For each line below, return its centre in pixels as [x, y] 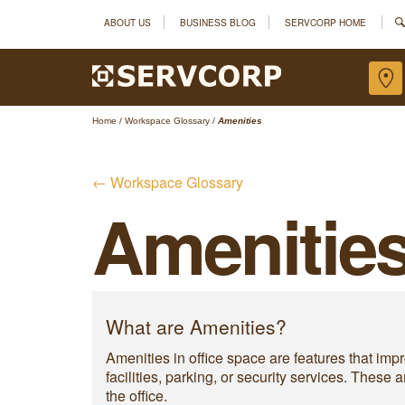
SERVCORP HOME [325, 22]
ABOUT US [127, 22]
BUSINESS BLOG [218, 22]
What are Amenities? [196, 326]
